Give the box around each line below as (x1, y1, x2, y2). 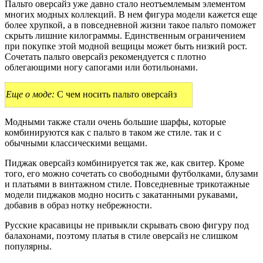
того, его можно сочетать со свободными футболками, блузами (5, 168, 258, 179)
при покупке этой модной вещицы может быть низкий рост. (5, 41, 247, 52)
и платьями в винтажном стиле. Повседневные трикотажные (5, 179, 249, 190)
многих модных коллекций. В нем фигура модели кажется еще (5, 9, 257, 20)
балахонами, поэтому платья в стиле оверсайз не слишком (5, 231, 238, 241)
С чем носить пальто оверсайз (55, 89, 177, 100)
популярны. (5, 241, 52, 252)
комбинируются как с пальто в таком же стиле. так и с (5, 127, 221, 138)
